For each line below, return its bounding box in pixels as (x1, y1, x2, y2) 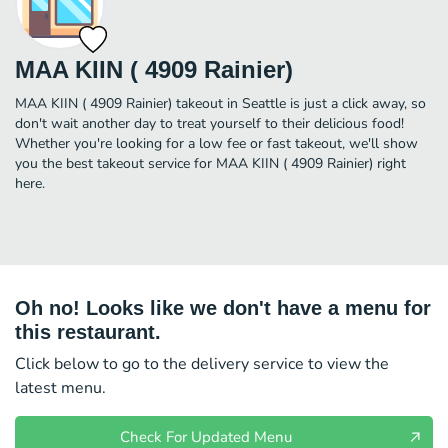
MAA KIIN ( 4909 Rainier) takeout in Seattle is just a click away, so (15, 93, 426, 113)
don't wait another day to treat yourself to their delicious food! (15, 113, 404, 133)
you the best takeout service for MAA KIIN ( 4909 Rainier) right (15, 153, 406, 173)
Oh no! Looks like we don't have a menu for (15, 296, 431, 319)
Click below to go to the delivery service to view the (15, 352, 389, 375)
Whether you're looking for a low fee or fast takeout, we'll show (15, 133, 418, 153)
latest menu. (15, 376, 106, 399)
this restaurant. (15, 320, 161, 343)
